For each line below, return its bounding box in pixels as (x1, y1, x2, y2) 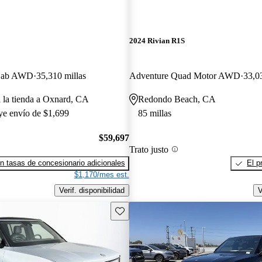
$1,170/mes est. (74, 170, 129, 180)
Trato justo (129, 144, 168, 154)
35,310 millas (36, 70, 86, 81)
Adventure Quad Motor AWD (129, 70, 240, 81)
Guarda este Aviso (114, 205, 178, 215)
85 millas (137, 108, 171, 118)
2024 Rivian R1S (129, 36, 185, 46)
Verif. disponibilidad (58, 185, 125, 195)
